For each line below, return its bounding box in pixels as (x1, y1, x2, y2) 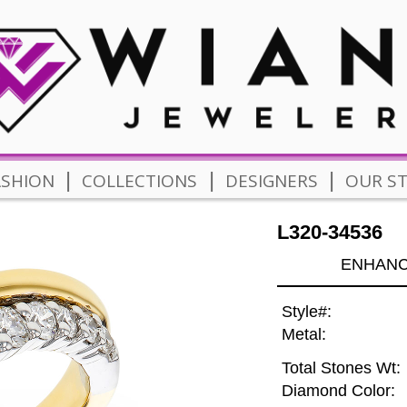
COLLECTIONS (82, 168, 198, 193)
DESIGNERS (224, 168, 318, 193)
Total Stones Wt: (281, 359, 401, 378)
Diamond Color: (281, 382, 395, 401)
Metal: (281, 325, 326, 344)
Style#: (281, 303, 332, 322)
